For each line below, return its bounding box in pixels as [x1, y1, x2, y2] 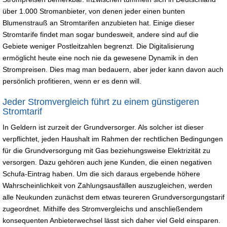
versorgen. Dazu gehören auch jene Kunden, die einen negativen [3, 158, 212, 166]
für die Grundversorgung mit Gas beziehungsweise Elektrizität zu [3, 146, 210, 155]
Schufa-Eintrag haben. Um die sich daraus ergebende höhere [3, 169, 200, 178]
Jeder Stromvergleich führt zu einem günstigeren [3, 96, 199, 107]
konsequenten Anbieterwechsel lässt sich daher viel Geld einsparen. [3, 216, 220, 224]
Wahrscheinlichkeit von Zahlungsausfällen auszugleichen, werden [3, 181, 212, 190]
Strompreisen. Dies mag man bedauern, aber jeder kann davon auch [3, 65, 223, 73]
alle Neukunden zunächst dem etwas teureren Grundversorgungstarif [3, 193, 224, 201]
